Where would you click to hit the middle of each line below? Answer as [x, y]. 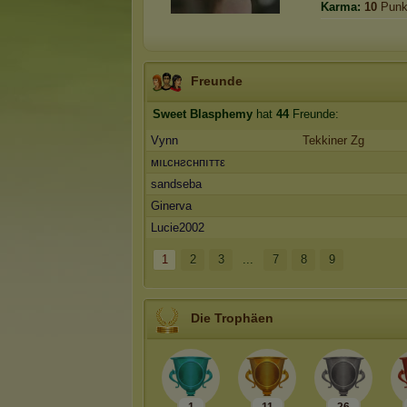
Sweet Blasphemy [203, 114]
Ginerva [171, 206]
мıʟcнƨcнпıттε [188, 162]
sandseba [176, 184]
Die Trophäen [232, 318]
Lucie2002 [178, 228]
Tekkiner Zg [333, 140]
